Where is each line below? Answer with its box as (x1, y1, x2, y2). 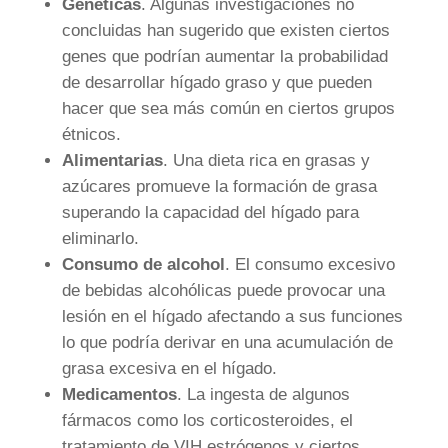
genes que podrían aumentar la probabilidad (61, 47, 388, 67)
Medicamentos (61, 385, 177, 405)
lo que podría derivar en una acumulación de (61, 333, 393, 353)
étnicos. (61, 125, 121, 145)
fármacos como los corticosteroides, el (61, 411, 353, 431)
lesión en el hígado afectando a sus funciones (61, 307, 403, 327)
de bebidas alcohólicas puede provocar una (61, 281, 385, 301)
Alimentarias (61, 151, 163, 171)
